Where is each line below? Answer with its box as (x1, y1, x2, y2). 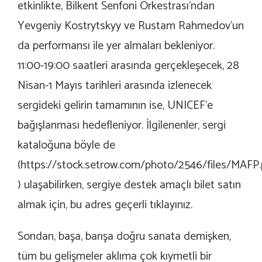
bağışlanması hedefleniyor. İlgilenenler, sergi (18, 116, 226, 136)
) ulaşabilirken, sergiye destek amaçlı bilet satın (18, 175, 241, 195)
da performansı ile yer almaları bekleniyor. (18, 36, 218, 56)
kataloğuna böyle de (18, 136, 115, 156)
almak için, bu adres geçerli (18, 195, 150, 215)
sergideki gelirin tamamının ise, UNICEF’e (18, 96, 213, 116)
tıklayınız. (150, 195, 192, 215)
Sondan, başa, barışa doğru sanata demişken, (18, 227, 231, 247)
